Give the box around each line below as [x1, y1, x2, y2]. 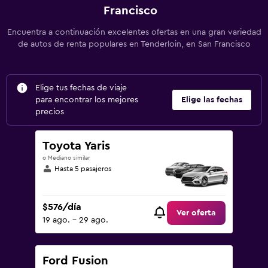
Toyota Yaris [42, 140, 110, 152]
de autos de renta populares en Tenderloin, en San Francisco [17, 40, 251, 48]
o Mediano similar [42, 155, 90, 161]
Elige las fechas [181, 96, 242, 104]
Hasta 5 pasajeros [54, 165, 111, 172]
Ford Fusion [42, 255, 108, 267]
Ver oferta [176, 209, 216, 218]
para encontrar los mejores [35, 96, 138, 104]
